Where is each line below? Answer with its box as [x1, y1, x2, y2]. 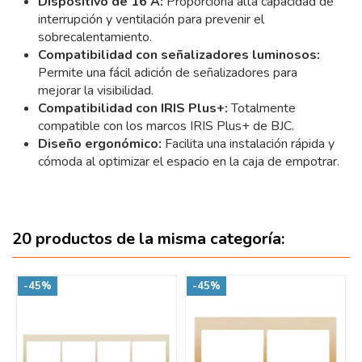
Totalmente [228, 99, 296, 117]
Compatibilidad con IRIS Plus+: [38, 99, 228, 117]
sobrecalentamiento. [38, 27, 152, 46]
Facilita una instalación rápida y [162, 134, 335, 153]
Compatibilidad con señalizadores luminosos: [38, 45, 320, 64]
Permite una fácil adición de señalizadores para [38, 63, 297, 82]
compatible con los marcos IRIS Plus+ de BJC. [38, 116, 294, 135]
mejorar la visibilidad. [38, 81, 154, 99]
